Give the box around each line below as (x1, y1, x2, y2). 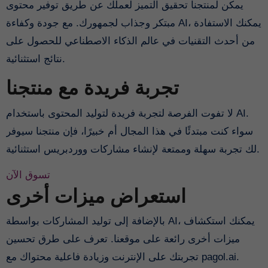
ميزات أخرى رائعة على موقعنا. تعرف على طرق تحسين (5, 233, 240, 245)
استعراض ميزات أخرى (5, 185, 186, 207)
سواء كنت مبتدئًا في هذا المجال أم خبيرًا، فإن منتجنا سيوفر (5, 125, 253, 137)
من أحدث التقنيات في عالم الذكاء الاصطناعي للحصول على (5, 35, 255, 47)
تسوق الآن (5, 169, 50, 181)
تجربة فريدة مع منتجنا (5, 77, 179, 99)
